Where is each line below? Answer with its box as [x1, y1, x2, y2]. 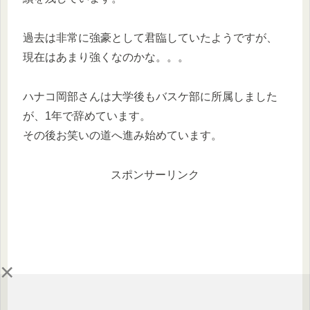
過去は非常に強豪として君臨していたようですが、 [23, 32, 277, 44]
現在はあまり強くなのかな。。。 [23, 51, 189, 64]
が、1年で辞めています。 [23, 110, 151, 122]
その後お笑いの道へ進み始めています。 [23, 129, 222, 142]
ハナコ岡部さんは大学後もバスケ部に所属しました [23, 91, 277, 103]
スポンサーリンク [111, 168, 199, 181]
